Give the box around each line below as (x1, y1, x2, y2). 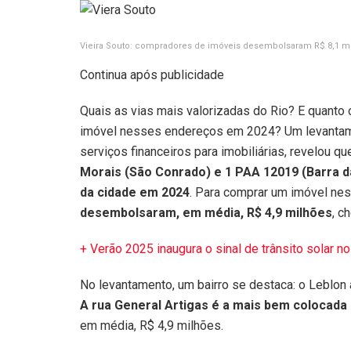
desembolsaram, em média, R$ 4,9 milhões (80, 204, 332, 220)
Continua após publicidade (80, 67, 224, 82)
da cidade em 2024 (80, 184, 190, 200)
